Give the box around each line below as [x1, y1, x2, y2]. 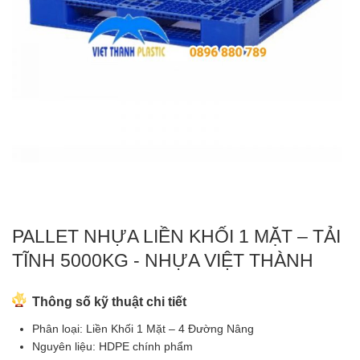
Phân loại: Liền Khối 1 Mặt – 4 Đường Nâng [32, 321, 254, 335]
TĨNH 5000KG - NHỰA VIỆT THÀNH [12, 249, 313, 271]
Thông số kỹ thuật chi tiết [32, 294, 186, 309]
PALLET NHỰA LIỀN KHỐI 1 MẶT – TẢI [12, 225, 341, 247]
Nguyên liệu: [32, 339, 99, 353]
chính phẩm [129, 339, 193, 353]
